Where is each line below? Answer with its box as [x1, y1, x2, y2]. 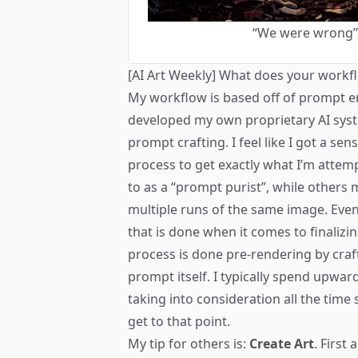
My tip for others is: [128, 335, 249, 353]
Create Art [249, 335, 314, 353]
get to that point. [128, 312, 230, 331]
